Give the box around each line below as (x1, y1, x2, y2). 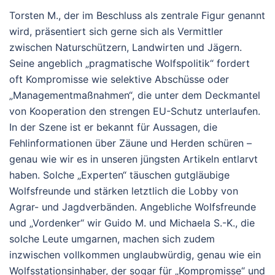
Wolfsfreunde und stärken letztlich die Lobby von (9, 184, 238, 197)
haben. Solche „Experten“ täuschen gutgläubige (9, 168, 230, 181)
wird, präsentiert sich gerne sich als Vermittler (9, 25, 223, 37)
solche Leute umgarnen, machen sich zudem (9, 232, 215, 245)
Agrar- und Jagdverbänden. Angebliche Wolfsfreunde (9, 200, 256, 213)
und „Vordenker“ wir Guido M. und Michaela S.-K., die (9, 216, 255, 229)
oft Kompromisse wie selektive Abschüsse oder (9, 72, 229, 85)
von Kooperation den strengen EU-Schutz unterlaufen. (9, 104, 260, 117)
